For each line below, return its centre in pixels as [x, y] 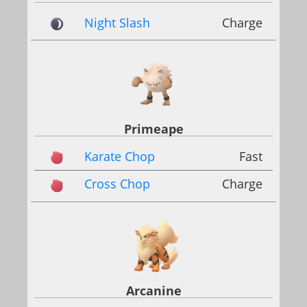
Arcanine [153, 290]
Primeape [153, 129]
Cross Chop [117, 184]
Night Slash [117, 23]
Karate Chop [120, 157]
